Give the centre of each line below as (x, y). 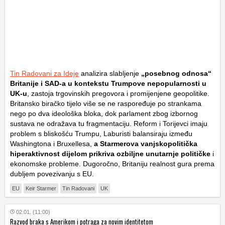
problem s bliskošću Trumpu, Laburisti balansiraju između (101, 134)
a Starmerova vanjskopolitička (145, 144)
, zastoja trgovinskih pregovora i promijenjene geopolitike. (118, 94)
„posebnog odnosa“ (176, 74)
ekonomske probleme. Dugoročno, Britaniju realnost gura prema (112, 164)
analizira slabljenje (110, 74)
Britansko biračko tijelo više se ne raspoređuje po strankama (106, 104)
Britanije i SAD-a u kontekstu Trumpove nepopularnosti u (108, 84)
